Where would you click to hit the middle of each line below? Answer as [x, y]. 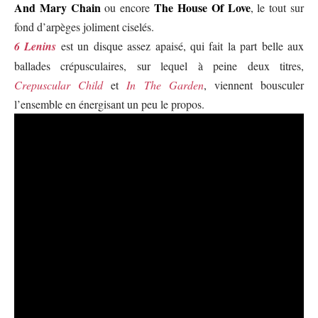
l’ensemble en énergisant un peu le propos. [109, 104]
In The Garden [165, 85]
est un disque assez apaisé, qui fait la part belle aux [180, 46]
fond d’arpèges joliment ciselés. [84, 27]
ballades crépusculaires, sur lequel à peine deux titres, [159, 66]
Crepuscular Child [59, 85]
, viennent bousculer [254, 85]
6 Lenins [35, 46]
